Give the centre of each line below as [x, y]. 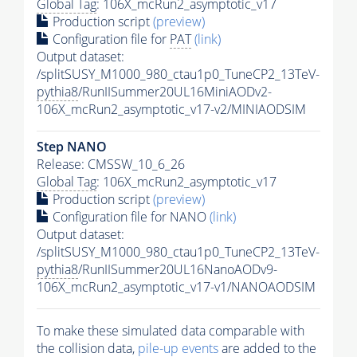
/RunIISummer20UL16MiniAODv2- [175, 91]
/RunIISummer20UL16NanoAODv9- [178, 269]
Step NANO [72, 146]
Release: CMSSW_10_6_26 [111, 164]
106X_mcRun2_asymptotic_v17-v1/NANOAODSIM [176, 286]
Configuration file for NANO [129, 216]
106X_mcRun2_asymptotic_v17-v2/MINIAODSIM [171, 109]
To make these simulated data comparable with [171, 330]
